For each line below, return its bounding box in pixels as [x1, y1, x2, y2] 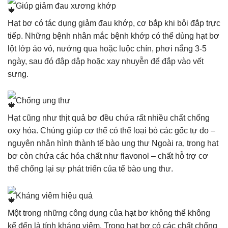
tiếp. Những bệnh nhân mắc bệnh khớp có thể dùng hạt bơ [8, 31, 219, 40]
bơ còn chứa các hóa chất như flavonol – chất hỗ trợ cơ [8, 152, 208, 161]
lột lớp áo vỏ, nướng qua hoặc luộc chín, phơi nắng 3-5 [8, 44, 207, 53]
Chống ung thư [16, 96, 70, 105]
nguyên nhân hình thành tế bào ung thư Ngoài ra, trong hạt [8, 139, 218, 148]
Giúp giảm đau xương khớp [16, 1, 116, 10]
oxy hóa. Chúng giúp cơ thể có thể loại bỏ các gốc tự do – [8, 126, 215, 135]
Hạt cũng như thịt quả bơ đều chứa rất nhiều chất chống [8, 113, 210, 123]
